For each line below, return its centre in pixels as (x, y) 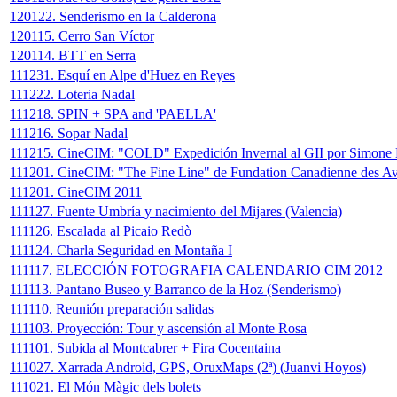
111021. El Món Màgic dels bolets (105, 387)
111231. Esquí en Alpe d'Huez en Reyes (122, 75)
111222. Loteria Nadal (72, 95)
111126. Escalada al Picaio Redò (101, 231)
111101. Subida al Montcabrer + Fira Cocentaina (145, 348)
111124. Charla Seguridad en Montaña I (121, 251)
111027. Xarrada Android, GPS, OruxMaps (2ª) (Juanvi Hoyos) (188, 368)
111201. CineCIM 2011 (76, 192)
